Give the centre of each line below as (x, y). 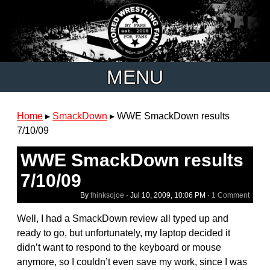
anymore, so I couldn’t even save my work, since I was (132, 262)
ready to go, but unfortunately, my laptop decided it (124, 233)
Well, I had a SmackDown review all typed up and (123, 218)
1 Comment (231, 195)
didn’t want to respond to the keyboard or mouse (119, 247)
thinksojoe (107, 195)
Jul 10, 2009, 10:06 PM (168, 195)
